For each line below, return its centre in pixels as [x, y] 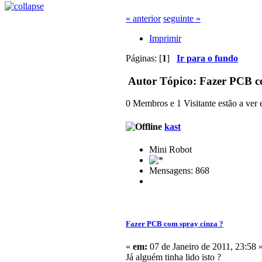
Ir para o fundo [207, 58]
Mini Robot [170, 149]
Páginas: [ [144, 58]
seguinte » [182, 18]
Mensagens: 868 [179, 170]
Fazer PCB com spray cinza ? [175, 224]
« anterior [143, 18]
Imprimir [165, 38]
